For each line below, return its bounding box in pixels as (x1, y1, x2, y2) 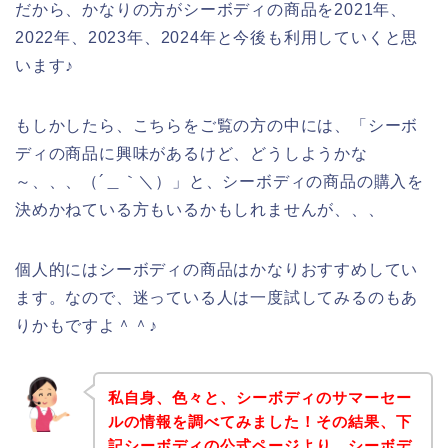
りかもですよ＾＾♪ (15, 316, 159, 334)
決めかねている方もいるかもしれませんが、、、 (15, 200, 385, 218)
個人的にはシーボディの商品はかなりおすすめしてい (15, 260, 419, 278)
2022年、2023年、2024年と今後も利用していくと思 (15, 28, 419, 46)
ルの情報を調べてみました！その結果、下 (107, 413, 412, 431)
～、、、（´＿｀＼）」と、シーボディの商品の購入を (15, 172, 424, 190)
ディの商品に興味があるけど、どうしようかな (15, 144, 368, 162)
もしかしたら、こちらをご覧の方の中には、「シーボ (15, 116, 419, 134)
